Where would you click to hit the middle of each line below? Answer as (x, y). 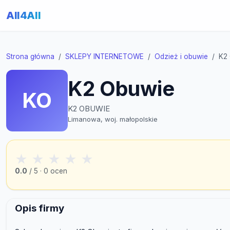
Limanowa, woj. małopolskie (113, 119)
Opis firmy (40, 208)
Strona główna (30, 56)
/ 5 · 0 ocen (47, 171)
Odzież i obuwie (181, 56)
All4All (24, 15)
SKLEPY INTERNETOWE (104, 56)
